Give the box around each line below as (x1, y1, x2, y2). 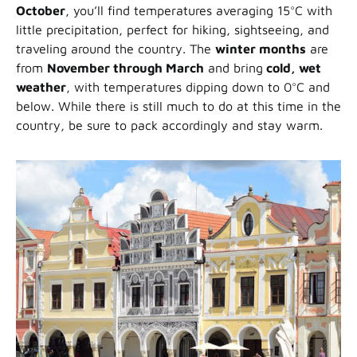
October (16, 3, 65, 18)
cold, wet (263, 61, 321, 76)
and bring (204, 61, 263, 76)
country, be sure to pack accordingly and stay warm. (16, 118, 323, 133)
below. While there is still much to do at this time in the (16, 99, 341, 114)
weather (16, 80, 66, 95)
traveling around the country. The (16, 41, 215, 57)
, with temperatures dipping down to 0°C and (66, 80, 330, 95)
